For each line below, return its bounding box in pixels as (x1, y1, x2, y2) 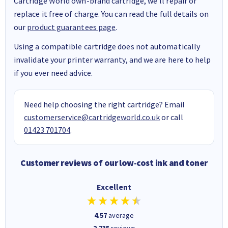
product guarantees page (27, 21, 116, 32)
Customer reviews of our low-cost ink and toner (20, 157, 208, 168)
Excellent (97, 181, 131, 192)
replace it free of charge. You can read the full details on (14, 8, 209, 19)
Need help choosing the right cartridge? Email (24, 99, 185, 109)
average (108, 210, 134, 220)
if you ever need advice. (14, 67, 93, 78)
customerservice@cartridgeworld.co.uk (24, 111, 160, 122)
